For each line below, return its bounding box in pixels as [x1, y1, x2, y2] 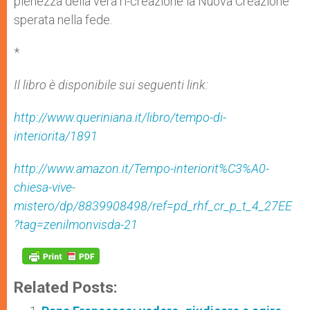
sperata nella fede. [14, 12, 112, 27]
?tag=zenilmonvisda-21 [14, 217, 138, 232]
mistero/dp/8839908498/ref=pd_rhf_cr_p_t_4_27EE [14, 199, 292, 213]
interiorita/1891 [14, 129, 98, 143]
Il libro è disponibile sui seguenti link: [14, 77, 208, 92]
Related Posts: [14, 278, 118, 296]
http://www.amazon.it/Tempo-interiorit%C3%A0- [14, 161, 269, 176]
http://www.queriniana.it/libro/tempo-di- [14, 110, 226, 125]
